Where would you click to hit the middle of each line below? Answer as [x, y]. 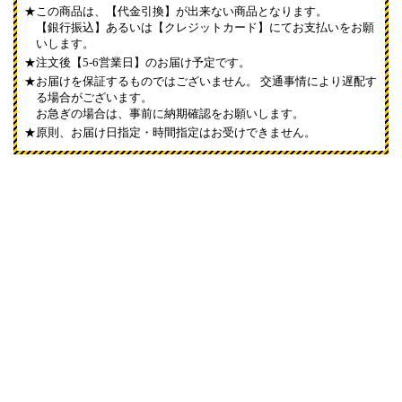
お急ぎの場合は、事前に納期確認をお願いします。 [170, 113]
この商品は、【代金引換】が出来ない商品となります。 [182, 11]
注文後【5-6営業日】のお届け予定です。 [144, 62]
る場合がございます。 [95, 97]
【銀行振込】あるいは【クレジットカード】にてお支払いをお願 [205, 27]
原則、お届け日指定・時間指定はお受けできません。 [176, 132]
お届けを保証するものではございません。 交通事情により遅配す [207, 81]
